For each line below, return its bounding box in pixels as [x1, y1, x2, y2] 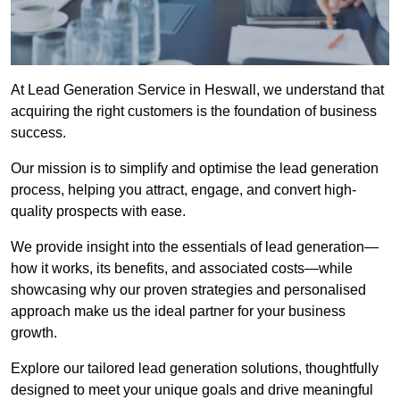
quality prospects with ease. [11, 204, 186, 220]
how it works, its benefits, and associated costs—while [11, 261, 353, 277]
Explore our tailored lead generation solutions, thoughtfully [11, 361, 379, 377]
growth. [11, 325, 57, 341]
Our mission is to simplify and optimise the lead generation [11, 161, 379, 177]
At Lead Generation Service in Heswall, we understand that [11, 82, 384, 98]
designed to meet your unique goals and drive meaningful [11, 382, 373, 398]
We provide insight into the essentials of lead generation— [11, 239, 379, 255]
